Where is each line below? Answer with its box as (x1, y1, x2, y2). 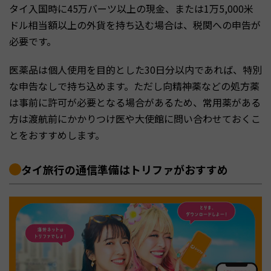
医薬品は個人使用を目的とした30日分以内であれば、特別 (9, 62, 262, 77)
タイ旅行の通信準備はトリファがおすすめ (21, 162, 228, 178)
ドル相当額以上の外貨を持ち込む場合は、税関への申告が (9, 18, 261, 33)
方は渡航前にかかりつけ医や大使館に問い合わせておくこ (9, 111, 261, 126)
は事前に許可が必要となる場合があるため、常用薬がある (9, 95, 261, 110)
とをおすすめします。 (9, 128, 105, 143)
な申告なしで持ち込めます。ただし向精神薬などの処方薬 (9, 79, 260, 94)
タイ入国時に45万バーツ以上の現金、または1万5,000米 (9, 1, 253, 16)
